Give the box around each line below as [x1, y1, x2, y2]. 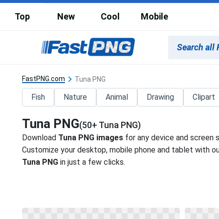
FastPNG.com [22, 74, 66, 83]
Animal [106, 92, 129, 102]
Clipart [193, 92, 216, 102]
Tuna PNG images [58, 132, 124, 142]
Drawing [147, 92, 175, 102]
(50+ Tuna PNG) [79, 119, 141, 130]
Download [22, 132, 59, 142]
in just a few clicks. [58, 157, 126, 167]
